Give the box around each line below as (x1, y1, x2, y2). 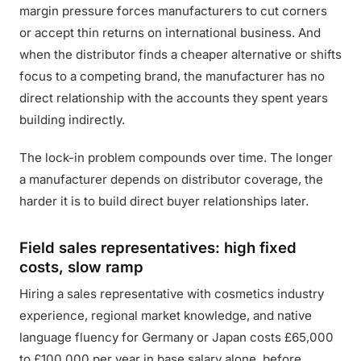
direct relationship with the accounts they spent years (19, 90, 328, 106)
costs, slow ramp (19, 258, 143, 276)
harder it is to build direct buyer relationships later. (19, 193, 309, 209)
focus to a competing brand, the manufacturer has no (19, 68, 325, 84)
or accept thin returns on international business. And (19, 25, 321, 40)
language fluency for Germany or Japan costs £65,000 (19, 330, 334, 345)
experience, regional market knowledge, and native (19, 308, 312, 323)
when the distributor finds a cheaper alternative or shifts (19, 47, 342, 62)
